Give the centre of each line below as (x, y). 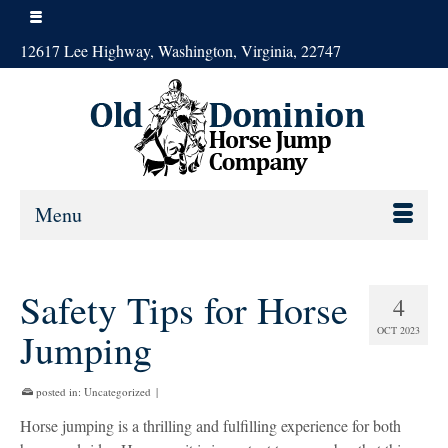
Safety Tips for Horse (184, 309)
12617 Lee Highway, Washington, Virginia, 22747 (180, 50)
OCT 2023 (398, 330)
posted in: (58, 391)
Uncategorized (117, 391)
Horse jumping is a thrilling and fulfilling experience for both (210, 425)
